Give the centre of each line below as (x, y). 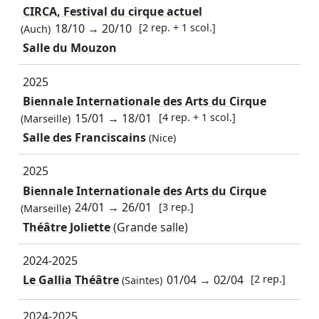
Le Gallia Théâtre (70, 280)
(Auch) (35, 29)
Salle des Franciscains (84, 137)
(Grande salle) (150, 227)
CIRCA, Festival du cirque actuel (112, 12)
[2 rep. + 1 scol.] (178, 28)
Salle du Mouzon (69, 48)
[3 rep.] (177, 206)
